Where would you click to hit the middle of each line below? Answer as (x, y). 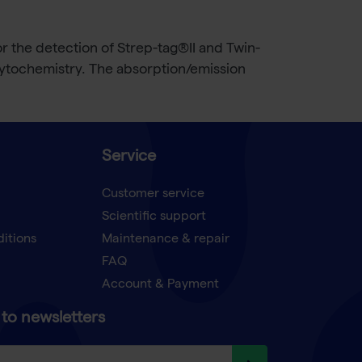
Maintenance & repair (166, 240)
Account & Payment (161, 286)
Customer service (154, 195)
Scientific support (154, 218)
